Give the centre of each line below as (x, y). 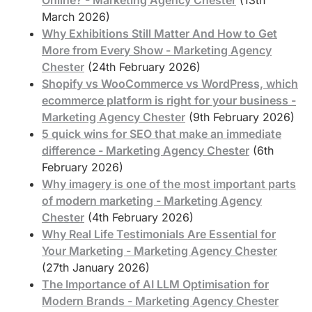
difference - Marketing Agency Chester (146, 150)
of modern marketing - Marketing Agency (152, 200)
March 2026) (76, 16)
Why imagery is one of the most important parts (169, 184)
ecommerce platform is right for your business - (169, 100)
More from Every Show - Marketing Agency (157, 50)
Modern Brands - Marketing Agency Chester (160, 301)
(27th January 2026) (96, 267)
